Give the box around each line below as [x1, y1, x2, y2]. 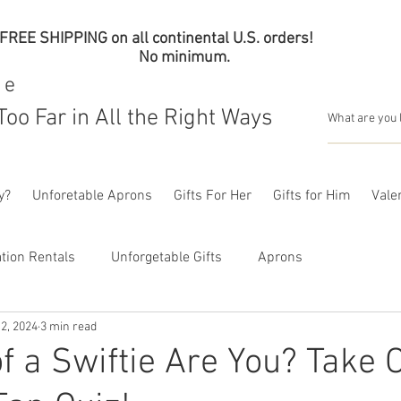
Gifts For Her [174, 187, 252, 205]
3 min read [40, 319, 97, 335]
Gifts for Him [272, 187, 351, 205]
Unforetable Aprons [32, 187, 152, 205]
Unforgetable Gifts [111, 249, 222, 267]
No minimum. [139, 48, 230, 68]
